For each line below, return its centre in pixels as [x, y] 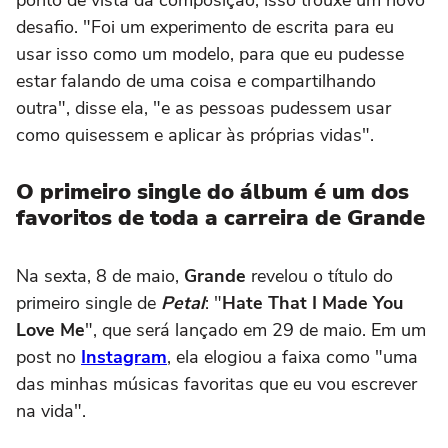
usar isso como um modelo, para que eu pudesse [210, 53]
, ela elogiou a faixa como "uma [292, 356]
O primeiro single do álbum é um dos [212, 191]
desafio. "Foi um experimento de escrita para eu [205, 26]
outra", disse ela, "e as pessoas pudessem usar [203, 107]
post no [48, 356]
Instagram [124, 356]
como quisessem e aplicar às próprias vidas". [195, 134]
